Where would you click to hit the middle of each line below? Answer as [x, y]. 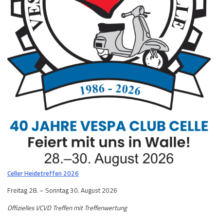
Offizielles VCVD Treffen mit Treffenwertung [67, 208]
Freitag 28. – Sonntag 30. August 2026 [62, 191]
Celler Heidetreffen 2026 [43, 173]
